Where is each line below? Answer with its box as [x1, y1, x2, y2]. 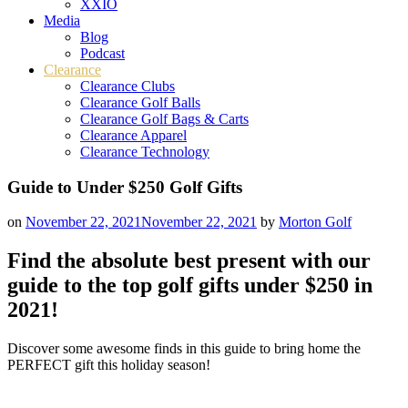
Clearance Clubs [80, 78, 175, 94]
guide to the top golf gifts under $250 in [7, 273, 372, 298]
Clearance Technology [80, 144, 209, 159]
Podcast [80, 46, 125, 61]
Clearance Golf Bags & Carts [80, 111, 249, 127]
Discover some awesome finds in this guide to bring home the [7, 341, 361, 357]
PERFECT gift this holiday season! [7, 357, 210, 373]
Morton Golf [279, 214, 352, 230]
